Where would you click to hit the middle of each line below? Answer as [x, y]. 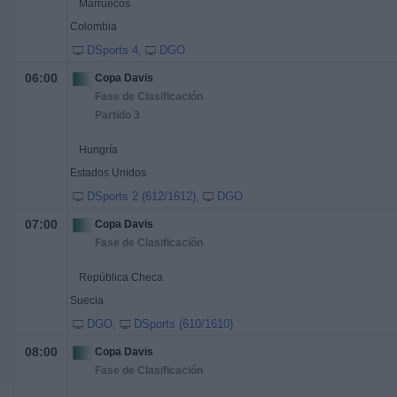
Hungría [98, 150]
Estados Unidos [108, 173]
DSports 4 [113, 50]
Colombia [93, 27]
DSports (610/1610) [183, 324]
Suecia [87, 300]
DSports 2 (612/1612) [141, 196]
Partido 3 [117, 115]
